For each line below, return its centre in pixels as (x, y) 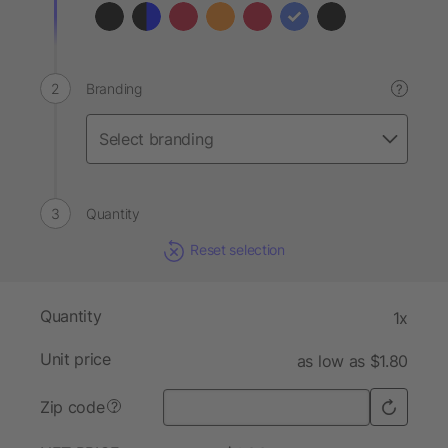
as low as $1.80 (352, 361)
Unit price (75, 359)
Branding (114, 88)
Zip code (72, 407)
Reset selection (237, 249)
